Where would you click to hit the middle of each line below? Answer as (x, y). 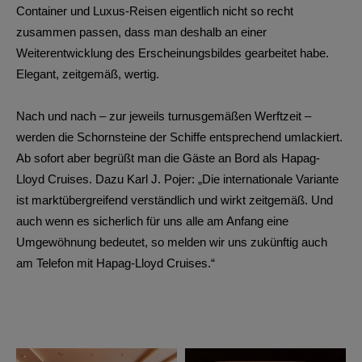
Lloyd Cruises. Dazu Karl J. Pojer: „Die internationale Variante (177, 179)
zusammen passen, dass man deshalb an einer (141, 32)
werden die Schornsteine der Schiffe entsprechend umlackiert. (179, 137)
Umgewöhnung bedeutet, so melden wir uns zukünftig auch (172, 242)
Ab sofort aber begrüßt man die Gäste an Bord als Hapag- (168, 158)
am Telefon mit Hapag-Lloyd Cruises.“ (116, 263)
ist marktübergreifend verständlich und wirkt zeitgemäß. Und (175, 200)
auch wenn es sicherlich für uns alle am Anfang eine (152, 221)
